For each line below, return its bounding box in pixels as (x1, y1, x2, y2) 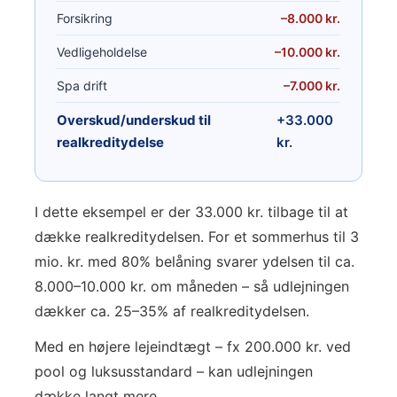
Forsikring (57, 11, 113, 26)
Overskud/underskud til (57, 112, 211, 128)
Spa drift (57, 78, 107, 93)
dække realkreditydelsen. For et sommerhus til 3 (35, 228, 359, 245)
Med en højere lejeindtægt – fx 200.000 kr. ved (35, 338, 351, 355)
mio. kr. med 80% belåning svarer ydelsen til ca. (35, 253, 354, 270)
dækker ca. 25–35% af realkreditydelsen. (35, 302, 309, 320)
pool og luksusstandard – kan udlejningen (35, 362, 313, 380)
